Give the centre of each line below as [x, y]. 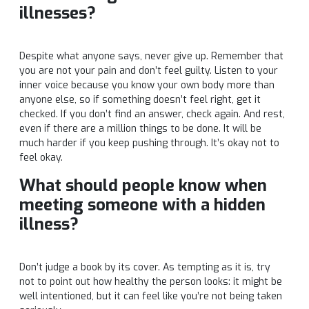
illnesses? [58, 13]
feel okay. [41, 158]
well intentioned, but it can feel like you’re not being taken [151, 297]
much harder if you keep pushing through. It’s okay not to [149, 143]
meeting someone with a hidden [142, 205]
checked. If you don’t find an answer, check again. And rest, [152, 114]
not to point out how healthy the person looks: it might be [151, 282]
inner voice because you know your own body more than [147, 86]
